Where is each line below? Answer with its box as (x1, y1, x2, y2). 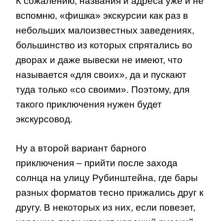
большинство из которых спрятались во (16, 40, 192, 51)
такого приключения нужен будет (16, 99, 162, 110)
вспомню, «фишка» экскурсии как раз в (16, 10, 188, 21)
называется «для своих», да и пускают (16, 70, 186, 80)
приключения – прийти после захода (16, 157, 178, 168)
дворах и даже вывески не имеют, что (16, 55, 183, 66)
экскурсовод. (16, 114, 73, 125)
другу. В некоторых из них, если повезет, (16, 202, 195, 213)
